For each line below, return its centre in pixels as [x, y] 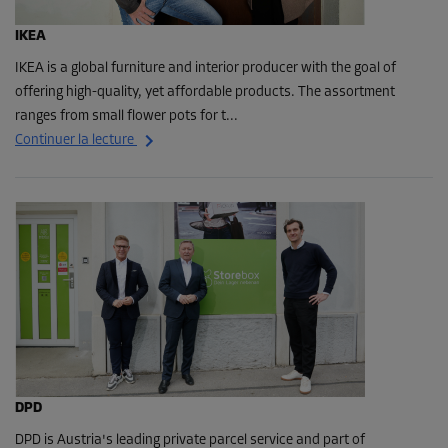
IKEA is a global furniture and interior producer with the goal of [205, 68]
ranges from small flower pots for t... [126, 116]
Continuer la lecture [74, 141]
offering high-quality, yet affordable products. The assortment [205, 92]
